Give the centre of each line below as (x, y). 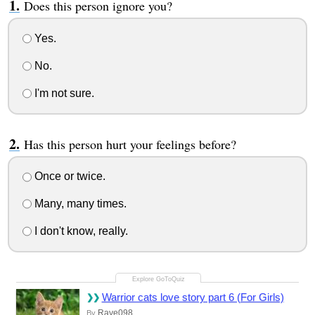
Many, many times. (79, 204)
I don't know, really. (79, 231)
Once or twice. (68, 176)
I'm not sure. (63, 93)
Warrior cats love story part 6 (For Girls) (193, 297)
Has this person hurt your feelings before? (130, 144)
